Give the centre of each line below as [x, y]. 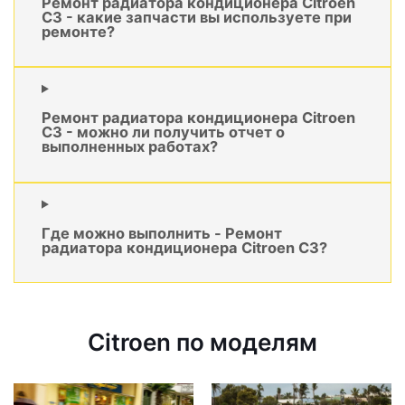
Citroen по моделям [202, 343]
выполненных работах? [130, 147]
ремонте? [78, 31]
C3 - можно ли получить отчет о [163, 132]
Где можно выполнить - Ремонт [162, 234]
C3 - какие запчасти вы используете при [197, 17]
